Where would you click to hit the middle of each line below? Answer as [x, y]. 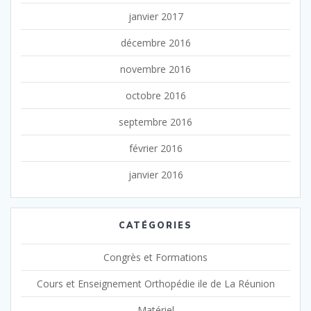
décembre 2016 [155, 42]
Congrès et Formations [155, 257]
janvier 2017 [155, 16]
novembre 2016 [155, 69]
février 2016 [155, 148]
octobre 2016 [155, 95]
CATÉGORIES [155, 225]
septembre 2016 [155, 121]
